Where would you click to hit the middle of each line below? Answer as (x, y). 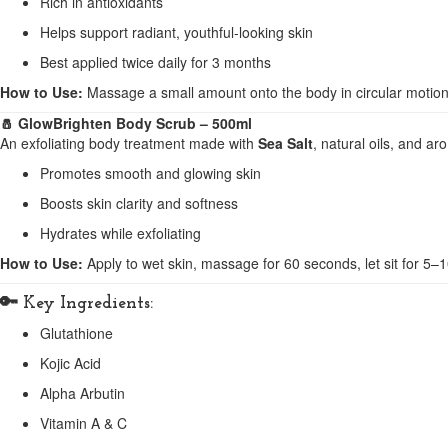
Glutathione (76, 333)
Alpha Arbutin (82, 393)
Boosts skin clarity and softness (139, 203)
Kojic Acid (70, 363)
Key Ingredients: (88, 303)
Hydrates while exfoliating (120, 233)
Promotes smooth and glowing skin (150, 173)
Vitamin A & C (83, 423)
